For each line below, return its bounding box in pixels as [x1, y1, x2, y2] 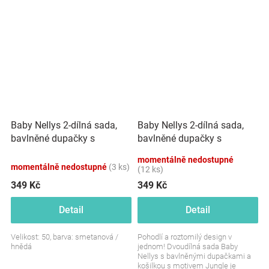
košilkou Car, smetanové [11, 145, 113, 157]
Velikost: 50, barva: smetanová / [11, 232, 118, 241]
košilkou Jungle [138, 145, 204, 157]
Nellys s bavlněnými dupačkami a [138, 251, 251, 261]
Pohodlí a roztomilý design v [138, 232, 232, 241]
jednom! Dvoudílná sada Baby [138, 241, 238, 251]
